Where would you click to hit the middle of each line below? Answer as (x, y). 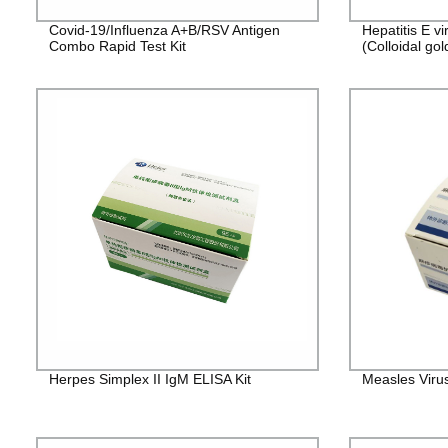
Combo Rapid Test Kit (117, 45)
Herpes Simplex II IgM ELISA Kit (149, 378)
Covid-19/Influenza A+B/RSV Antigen (164, 29)
